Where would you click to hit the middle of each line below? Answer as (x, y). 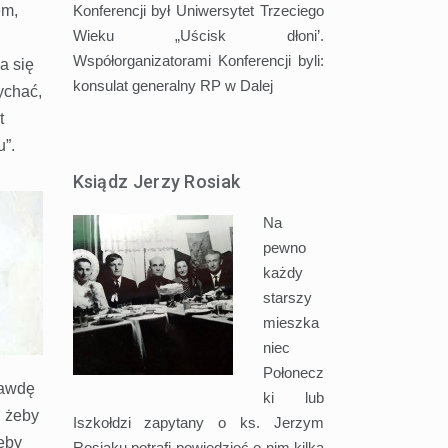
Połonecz (293, 372)
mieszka (290, 322)
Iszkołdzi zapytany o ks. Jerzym (198, 422)
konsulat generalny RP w (156, 85)
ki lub (293, 397)
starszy (287, 297)
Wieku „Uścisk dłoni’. (198, 35)
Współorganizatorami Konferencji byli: (198, 60)
